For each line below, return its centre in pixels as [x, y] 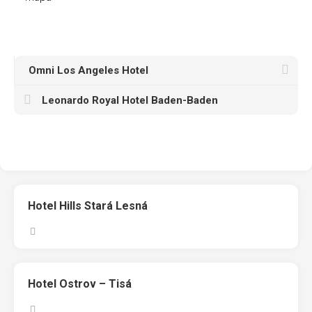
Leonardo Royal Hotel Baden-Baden [130, 100]
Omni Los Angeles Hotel [88, 70]
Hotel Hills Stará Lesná [88, 206]
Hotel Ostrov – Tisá [80, 284]
